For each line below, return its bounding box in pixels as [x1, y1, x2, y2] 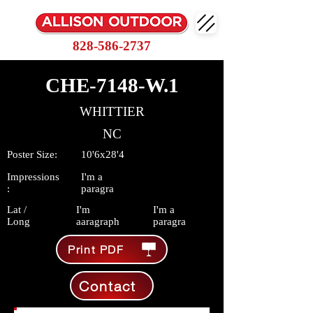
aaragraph [76, 216, 119, 227]
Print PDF [68, 243, 124, 256]
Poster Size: [7, 149, 57, 160]
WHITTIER [79, 104, 145, 119]
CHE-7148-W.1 [45, 74, 179, 96]
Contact [78, 277, 136, 294]
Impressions [7, 171, 59, 182]
